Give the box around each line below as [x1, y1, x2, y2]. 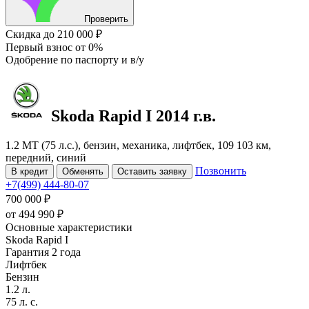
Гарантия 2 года [6, 246, 81, 258]
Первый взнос [6, 41, 75, 53]
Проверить [84, 14, 128, 24]
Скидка [6, 28, 43, 40]
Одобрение [6, 54, 61, 66]
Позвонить [195, 164, 246, 177]
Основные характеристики [6, 221, 132, 233]
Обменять [62, 166, 103, 177]
